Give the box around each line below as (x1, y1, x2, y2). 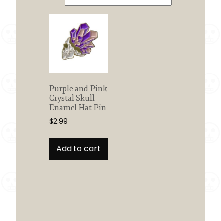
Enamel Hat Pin (49, 103, 106, 113)
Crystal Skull (49, 93, 95, 104)
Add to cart (56, 143, 101, 154)
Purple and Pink (49, 84, 107, 94)
